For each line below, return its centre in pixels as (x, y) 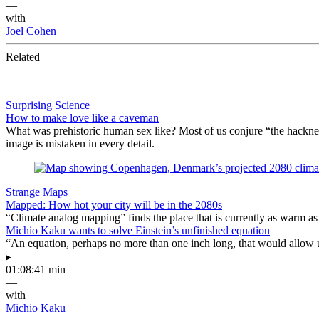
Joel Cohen (31, 31)
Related (23, 56)
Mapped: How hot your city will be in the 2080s (114, 204)
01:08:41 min (36, 269)
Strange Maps (37, 192)
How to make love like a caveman (82, 117)
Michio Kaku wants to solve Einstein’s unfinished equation (138, 230)
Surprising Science (48, 105)
